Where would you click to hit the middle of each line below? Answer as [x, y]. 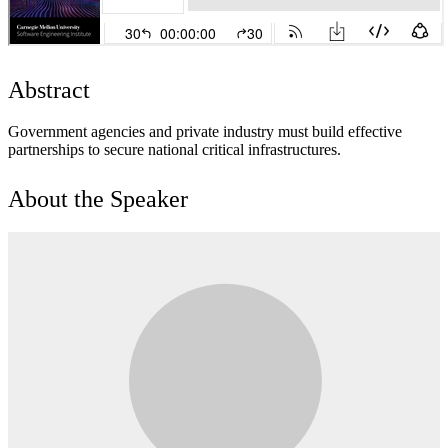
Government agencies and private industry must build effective [205, 131]
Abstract [49, 89]
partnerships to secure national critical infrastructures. [176, 149]
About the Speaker [98, 198]
